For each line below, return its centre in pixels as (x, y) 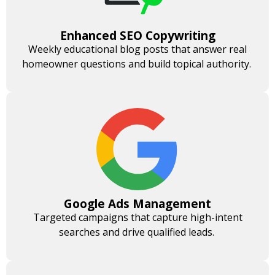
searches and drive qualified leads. (137, 232)
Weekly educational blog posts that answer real (137, 49)
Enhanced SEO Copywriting (137, 36)
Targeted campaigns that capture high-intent (137, 218)
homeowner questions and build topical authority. (137, 64)
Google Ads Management (137, 204)
